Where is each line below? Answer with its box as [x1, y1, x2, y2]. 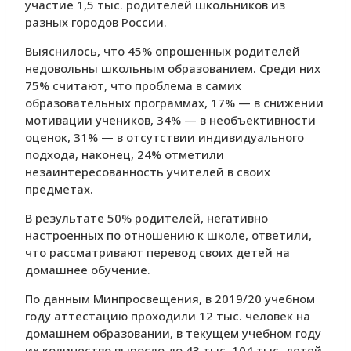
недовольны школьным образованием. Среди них [25, 60, 320, 77]
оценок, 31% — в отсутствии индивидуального [25, 129, 304, 146]
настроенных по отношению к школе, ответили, [25, 227, 312, 244]
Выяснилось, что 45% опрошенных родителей [25, 43, 300, 60]
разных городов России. [25, 14, 167, 31]
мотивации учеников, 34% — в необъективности [25, 112, 316, 128]
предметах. [25, 181, 93, 197]
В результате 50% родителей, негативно [25, 210, 268, 226]
